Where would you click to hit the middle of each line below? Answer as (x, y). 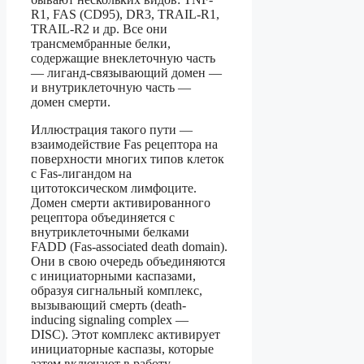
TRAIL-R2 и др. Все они (99, 29)
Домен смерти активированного (121, 203)
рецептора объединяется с (103, 218)
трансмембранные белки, (101, 44)
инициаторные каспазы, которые (122, 349)
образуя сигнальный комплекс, (117, 291)
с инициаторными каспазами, (113, 276)
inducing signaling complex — (110, 320)
